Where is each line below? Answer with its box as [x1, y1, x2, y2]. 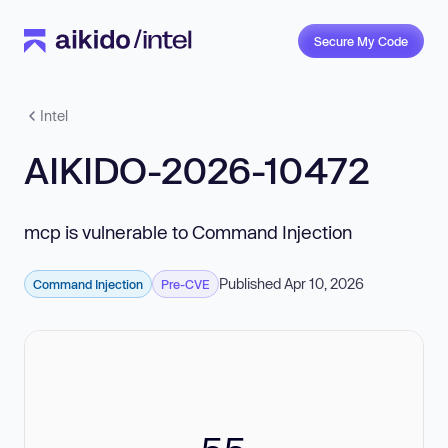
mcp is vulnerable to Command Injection [24, 221, 352, 243]
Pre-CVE [161, 277, 210, 291]
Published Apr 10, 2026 [219, 275, 364, 292]
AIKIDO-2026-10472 [24, 149, 370, 191]
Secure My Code [314, 34, 408, 48]
